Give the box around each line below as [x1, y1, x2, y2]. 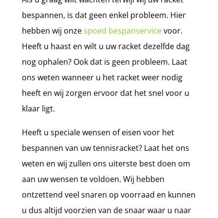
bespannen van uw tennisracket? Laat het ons [21, 142, 189, 153]
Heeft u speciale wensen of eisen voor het [21, 127, 174, 138]
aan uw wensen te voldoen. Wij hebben [21, 173, 164, 184]
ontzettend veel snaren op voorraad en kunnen [21, 189, 196, 200]
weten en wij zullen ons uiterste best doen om [21, 158, 190, 169]
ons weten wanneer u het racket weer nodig [21, 72, 182, 83]
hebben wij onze [21, 25, 82, 36]
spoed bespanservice [81, 25, 162, 36]
